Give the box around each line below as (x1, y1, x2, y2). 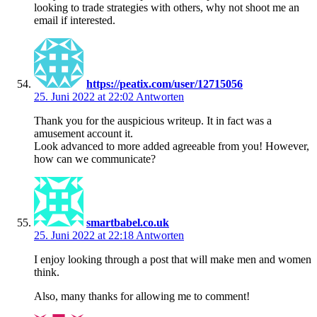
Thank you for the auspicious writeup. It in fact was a (34, 114, 272, 127)
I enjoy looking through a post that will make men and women (34, 253, 311, 265)
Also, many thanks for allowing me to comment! (34, 289, 250, 302)
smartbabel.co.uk (86, 216, 169, 229)
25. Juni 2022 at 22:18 (34, 229, 136, 241)
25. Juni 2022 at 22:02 (34, 90, 136, 103)
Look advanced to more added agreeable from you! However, (34, 139, 309, 152)
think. (34, 265, 59, 278)
